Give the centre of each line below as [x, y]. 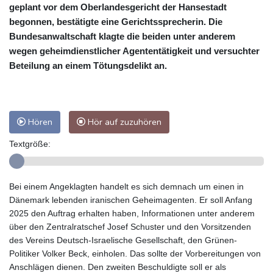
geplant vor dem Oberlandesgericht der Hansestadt [118, 7]
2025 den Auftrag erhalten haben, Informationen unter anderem [132, 214]
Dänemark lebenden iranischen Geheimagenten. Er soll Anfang [131, 200]
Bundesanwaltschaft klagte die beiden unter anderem [122, 37]
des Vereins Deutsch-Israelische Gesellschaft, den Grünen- [123, 240]
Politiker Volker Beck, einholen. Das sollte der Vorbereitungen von [135, 254]
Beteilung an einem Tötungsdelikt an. [88, 66]
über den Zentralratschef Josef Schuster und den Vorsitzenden [130, 227]
